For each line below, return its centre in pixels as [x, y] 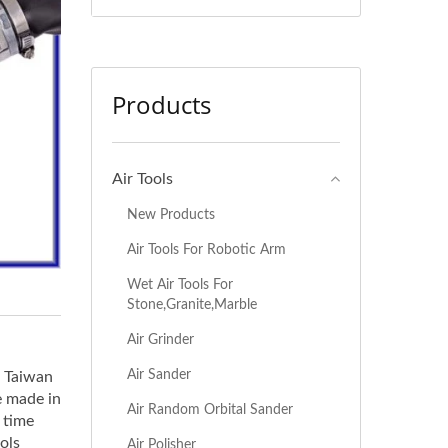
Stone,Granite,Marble [192, 304]
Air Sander [159, 374]
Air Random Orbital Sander [210, 409]
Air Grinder [160, 339]
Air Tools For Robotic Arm [206, 249]
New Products [171, 214]
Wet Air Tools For [180, 284]
